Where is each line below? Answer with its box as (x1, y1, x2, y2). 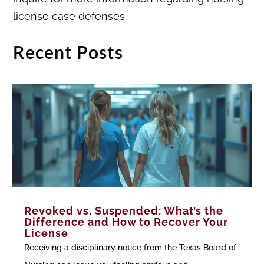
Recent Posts (13, 41, 124, 63)
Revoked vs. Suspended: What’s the (24, 204, 224, 217)
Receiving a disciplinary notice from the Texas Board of (24, 243, 237, 253)
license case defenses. (13, 10, 127, 23)
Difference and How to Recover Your (24, 216, 229, 229)
